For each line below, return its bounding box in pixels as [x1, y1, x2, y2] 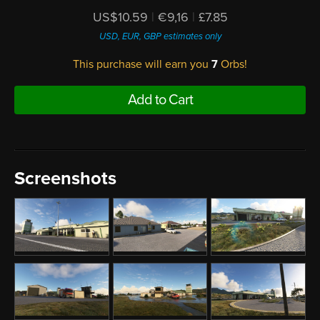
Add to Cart [127, 91, 193, 109]
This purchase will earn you [73, 56, 211, 71]
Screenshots [14, 167, 116, 189]
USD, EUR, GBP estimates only [99, 30, 221, 42]
